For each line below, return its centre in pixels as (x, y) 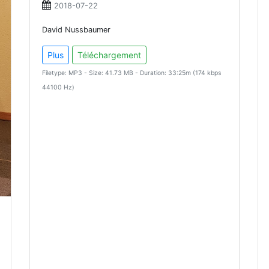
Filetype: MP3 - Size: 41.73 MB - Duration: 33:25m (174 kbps (131, 73)
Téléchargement (109, 55)
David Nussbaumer (76, 30)
